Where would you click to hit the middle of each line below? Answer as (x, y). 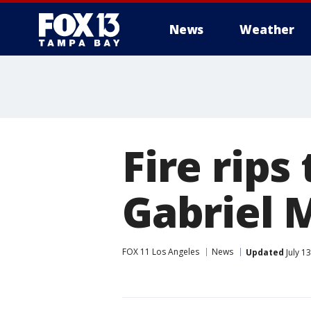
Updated (265, 252)
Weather (267, 30)
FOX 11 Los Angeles (161, 252)
